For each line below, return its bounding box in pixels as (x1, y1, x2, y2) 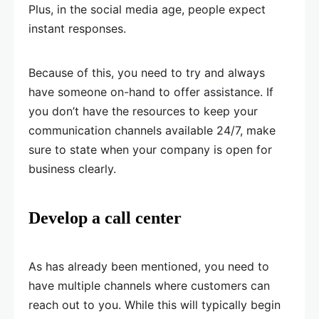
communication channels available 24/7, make (28, 123, 276, 138)
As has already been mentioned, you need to (28, 259, 269, 274)
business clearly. (28, 162, 116, 177)
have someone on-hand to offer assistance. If (28, 85, 273, 100)
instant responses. (28, 21, 126, 36)
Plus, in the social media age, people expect (28, 2, 266, 17)
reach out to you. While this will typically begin (28, 298, 281, 313)
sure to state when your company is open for (28, 142, 272, 157)
